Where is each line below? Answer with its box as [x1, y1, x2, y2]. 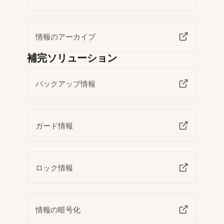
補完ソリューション [27, 52, 117, 64]
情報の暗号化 [35, 204, 81, 214]
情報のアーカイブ [35, 31, 96, 41]
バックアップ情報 [35, 78, 96, 88]
